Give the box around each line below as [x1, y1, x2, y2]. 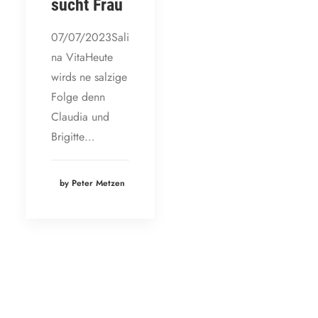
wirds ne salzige [51, 68, 127, 85]
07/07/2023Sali [51, 28, 129, 45]
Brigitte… [51, 128, 94, 145]
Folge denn [51, 88, 105, 105]
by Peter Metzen [60, 177, 125, 190]
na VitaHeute [51, 48, 113, 65]
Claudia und [51, 108, 109, 125]
